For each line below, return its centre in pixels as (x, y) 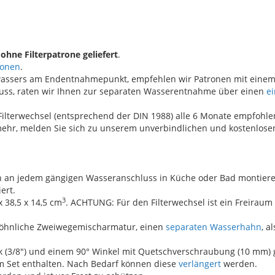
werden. (239, 263)
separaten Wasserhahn (214, 227)
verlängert (200, 263)
